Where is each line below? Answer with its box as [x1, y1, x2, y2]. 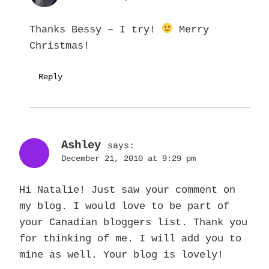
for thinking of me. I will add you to [19, 233, 241, 245]
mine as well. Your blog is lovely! [19, 249, 223, 261]
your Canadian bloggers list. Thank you [19, 217, 247, 229]
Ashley [61, 138, 101, 152]
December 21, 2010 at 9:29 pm [61, 154, 196, 163]
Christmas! [29, 40, 89, 52]
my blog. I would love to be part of [19, 201, 229, 213]
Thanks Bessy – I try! [29, 23, 162, 35]
